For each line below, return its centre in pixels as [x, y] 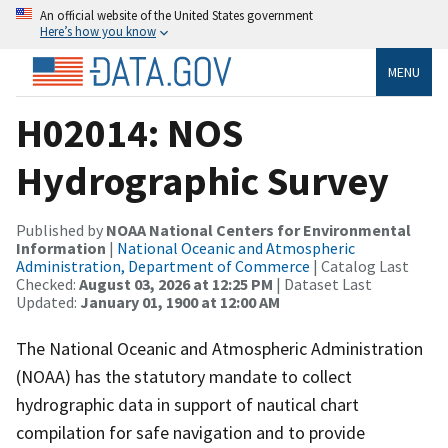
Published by [61, 229]
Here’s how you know [98, 31]
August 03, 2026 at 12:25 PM [176, 283]
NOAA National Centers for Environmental [258, 229]
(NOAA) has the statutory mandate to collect [184, 376]
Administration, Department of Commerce [163, 265]
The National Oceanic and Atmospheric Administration [219, 348]
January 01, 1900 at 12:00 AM [180, 301]
